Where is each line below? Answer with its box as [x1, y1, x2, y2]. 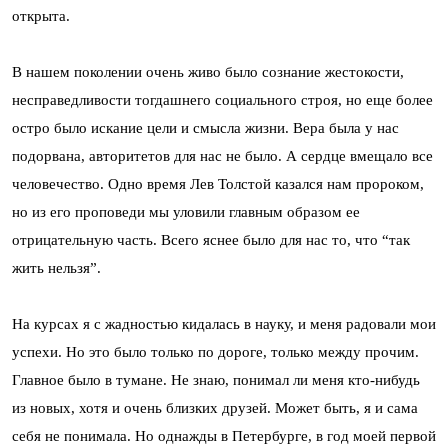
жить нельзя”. [12, 259, 101, 276]
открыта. [12, 7, 70, 24]
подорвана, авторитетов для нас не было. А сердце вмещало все [12, 147, 433, 164]
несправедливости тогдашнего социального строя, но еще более [12, 91, 433, 108]
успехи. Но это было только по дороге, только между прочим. [12, 343, 419, 360]
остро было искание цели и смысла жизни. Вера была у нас [12, 119, 399, 136]
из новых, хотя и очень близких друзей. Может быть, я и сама [12, 399, 418, 416]
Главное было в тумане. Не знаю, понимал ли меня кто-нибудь [12, 371, 420, 388]
